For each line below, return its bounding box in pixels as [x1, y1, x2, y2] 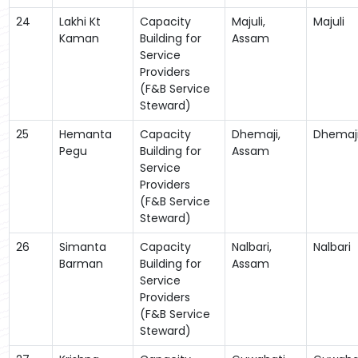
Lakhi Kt [58, 13, 101, 30]
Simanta [58, 238, 106, 255]
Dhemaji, [231, 125, 280, 142]
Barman [58, 255, 103, 272]
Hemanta [58, 125, 112, 142]
